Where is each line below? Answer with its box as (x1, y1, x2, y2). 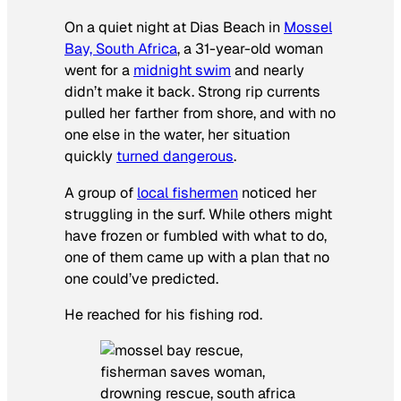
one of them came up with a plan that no (64, 247, 329, 267)
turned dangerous (116, 147, 234, 166)
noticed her (238, 183, 317, 202)
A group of (64, 183, 137, 202)
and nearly (231, 61, 304, 81)
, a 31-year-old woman (177, 39, 323, 59)
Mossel (284, 18, 332, 38)
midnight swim (133, 61, 231, 81)
